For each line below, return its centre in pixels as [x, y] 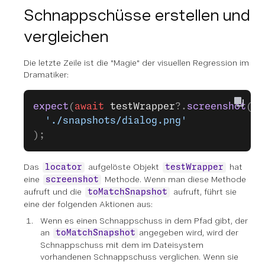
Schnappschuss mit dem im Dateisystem [122, 245]
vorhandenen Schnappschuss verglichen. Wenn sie [139, 257]
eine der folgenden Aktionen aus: [88, 204]
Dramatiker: [46, 75]
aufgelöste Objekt [124, 167]
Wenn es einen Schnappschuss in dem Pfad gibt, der [144, 221]
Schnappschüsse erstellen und [137, 15]
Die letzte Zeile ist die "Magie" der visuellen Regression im [136, 63]
